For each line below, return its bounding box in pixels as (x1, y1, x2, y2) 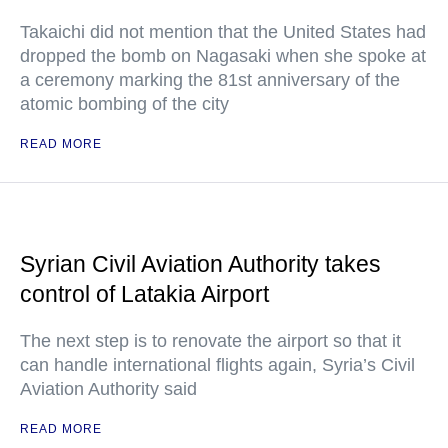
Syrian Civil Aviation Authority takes (20, 251, 381, 278)
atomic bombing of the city (20, 94, 229, 115)
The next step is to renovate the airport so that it (20, 331, 401, 352)
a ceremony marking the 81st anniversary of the (20, 70, 400, 91)
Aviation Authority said (20, 379, 197, 400)
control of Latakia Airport (20, 281, 269, 308)
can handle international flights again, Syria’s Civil (20, 355, 415, 376)
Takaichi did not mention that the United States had (20, 22, 426, 43)
